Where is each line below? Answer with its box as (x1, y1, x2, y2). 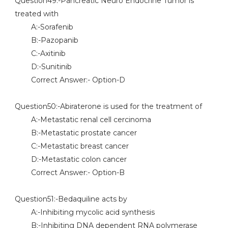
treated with (14, 9, 59, 18)
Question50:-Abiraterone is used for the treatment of (14, 102, 202, 111)
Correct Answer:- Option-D (14, 75, 125, 84)
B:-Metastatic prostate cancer (14, 128, 137, 137)
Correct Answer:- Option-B (14, 168, 125, 177)
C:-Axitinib (14, 49, 66, 58)
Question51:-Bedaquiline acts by (14, 194, 127, 204)
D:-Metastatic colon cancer (14, 155, 127, 164)
